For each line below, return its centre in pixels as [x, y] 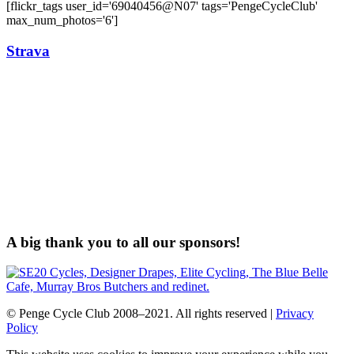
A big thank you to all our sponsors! [123, 242]
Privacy [295, 314]
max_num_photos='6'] [62, 21]
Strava [28, 51]
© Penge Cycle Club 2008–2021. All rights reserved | [141, 314]
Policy [22, 328]
